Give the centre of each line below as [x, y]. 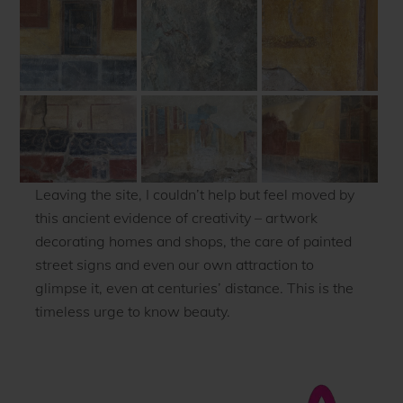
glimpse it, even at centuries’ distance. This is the [194, 287]
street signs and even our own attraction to [174, 264]
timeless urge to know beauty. [132, 311]
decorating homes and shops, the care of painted [193, 241]
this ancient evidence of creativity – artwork [176, 217]
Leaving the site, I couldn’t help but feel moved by [194, 194]
